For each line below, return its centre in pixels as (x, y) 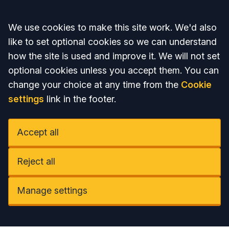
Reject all (36, 161)
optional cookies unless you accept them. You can (113, 70)
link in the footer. (80, 99)
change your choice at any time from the (95, 85)
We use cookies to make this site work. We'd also (112, 27)
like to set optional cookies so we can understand (112, 42)
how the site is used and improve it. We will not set (114, 56)
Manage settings (52, 190)
